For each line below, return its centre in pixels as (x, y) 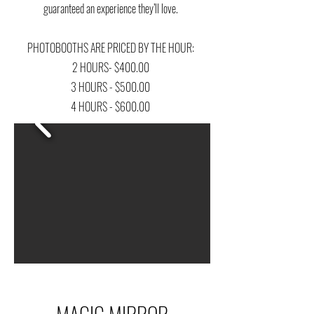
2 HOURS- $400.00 (110, 67)
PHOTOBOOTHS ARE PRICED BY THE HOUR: (110, 48)
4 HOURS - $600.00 (110, 107)
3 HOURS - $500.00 (110, 87)
